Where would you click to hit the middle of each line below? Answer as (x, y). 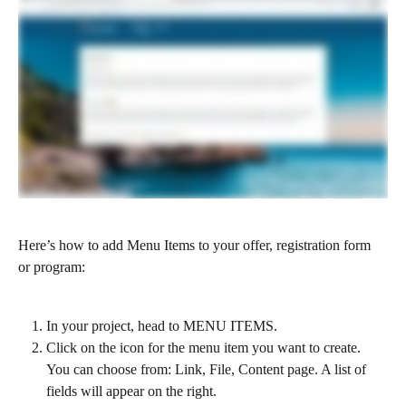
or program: (52, 267)
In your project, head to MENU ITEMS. (164, 325)
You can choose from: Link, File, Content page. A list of (208, 370)
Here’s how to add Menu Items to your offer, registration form (196, 246)
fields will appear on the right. (131, 391)
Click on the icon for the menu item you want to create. (205, 348)
